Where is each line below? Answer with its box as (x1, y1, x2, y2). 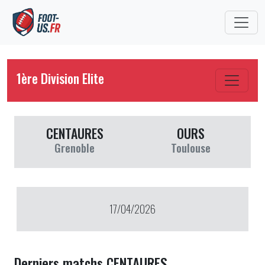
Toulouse (170, 139, 211, 156)
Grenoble (54, 139, 95, 156)
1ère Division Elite (17, 69, 104, 88)
